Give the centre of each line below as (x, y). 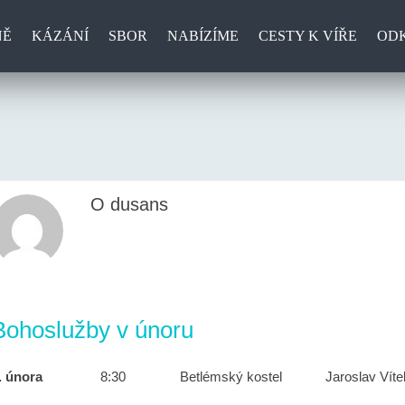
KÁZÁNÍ (60, 36)
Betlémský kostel (231, 377)
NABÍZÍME (202, 36)
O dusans (129, 204)
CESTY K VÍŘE (307, 36)
